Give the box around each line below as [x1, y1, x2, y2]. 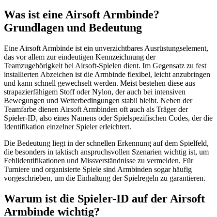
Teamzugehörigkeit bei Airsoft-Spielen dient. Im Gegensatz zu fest [4, 61, 206, 70]
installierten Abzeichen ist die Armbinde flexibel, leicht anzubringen [4, 70, 210, 78]
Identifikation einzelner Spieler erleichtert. [4, 122, 131, 131]
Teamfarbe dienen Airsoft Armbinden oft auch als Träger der [4, 105, 188, 113]
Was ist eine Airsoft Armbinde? [4, 8, 159, 21]
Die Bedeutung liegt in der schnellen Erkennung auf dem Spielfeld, [4, 139, 209, 147]
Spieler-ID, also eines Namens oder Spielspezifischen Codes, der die [4, 113, 213, 122]
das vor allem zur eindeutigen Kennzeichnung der [4, 52, 155, 61]
